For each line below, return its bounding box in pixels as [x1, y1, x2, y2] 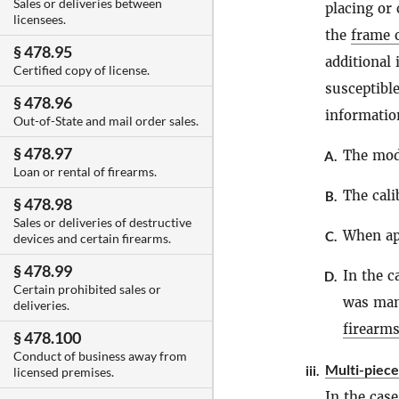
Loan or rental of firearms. [13, 164, 157, 180]
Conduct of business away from [13, 348, 187, 364]
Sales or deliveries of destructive [13, 215, 191, 231]
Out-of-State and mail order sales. [13, 113, 199, 129]
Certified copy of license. [13, 62, 150, 78]
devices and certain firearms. [13, 231, 171, 247]
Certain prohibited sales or [13, 281, 161, 297]
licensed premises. [13, 364, 114, 380]
